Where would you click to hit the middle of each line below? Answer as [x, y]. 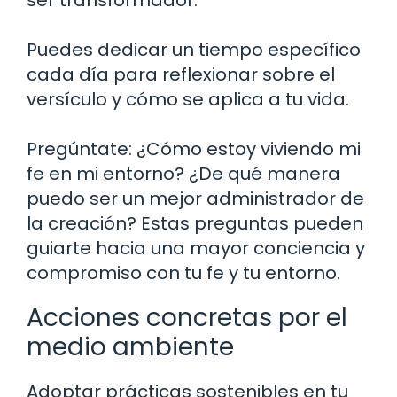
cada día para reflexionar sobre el [181, 74]
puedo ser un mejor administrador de [195, 198]
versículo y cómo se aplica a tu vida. [188, 99]
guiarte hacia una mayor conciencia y [196, 248]
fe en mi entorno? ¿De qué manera [183, 173]
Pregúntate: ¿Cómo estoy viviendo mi [194, 148]
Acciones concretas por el [187, 317]
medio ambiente [130, 346]
